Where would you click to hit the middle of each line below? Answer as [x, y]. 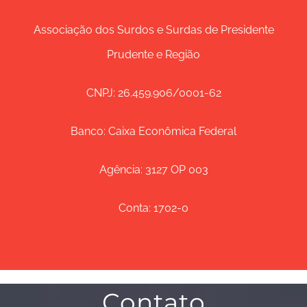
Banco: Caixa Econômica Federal [153, 131]
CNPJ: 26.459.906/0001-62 [153, 93]
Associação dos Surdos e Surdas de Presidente [153, 30]
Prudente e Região [153, 54]
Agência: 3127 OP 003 [153, 170]
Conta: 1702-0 [153, 208]
